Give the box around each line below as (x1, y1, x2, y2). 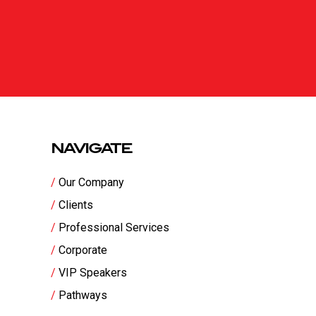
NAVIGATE (51, 140, 132, 157)
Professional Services (59, 221, 169, 235)
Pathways (59, 288, 107, 303)
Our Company (59, 176, 124, 190)
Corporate (59, 243, 107, 257)
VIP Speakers (59, 266, 127, 280)
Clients (59, 198, 93, 212)
